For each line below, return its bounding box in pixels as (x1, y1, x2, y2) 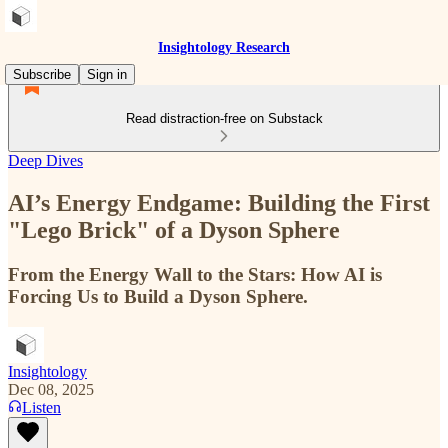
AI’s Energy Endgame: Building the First (8, 189, 430, 216)
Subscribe (13, 67, 71, 82)
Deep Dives (8, 152, 83, 169)
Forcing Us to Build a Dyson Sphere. (8, 285, 308, 307)
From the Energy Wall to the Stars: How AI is (8, 263, 382, 285)
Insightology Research (158, 40, 290, 55)
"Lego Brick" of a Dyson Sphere (8, 216, 340, 243)
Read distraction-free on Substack (125, 111, 323, 126)
